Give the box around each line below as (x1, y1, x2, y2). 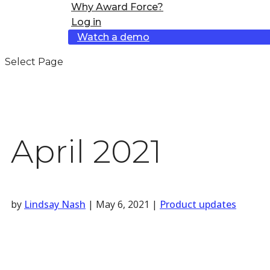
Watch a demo (77, 31, 149, 43)
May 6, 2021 (96, 197, 149, 211)
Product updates (160, 197, 236, 211)
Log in (71, 16, 101, 28)
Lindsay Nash (24, 197, 86, 211)
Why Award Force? (71, 1, 163, 13)
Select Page (5, 56, 63, 67)
